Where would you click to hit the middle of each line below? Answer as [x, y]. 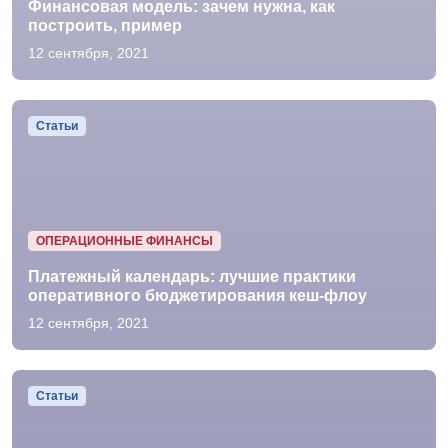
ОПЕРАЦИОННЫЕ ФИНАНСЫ [124, 240]
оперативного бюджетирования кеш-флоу [197, 295]
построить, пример [105, 25]
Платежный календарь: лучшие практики [192, 276]
